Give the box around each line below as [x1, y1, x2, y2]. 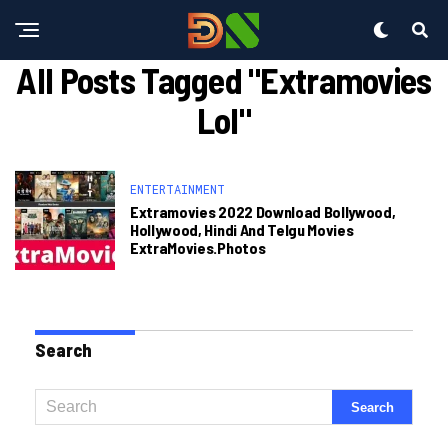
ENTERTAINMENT [130, 181, 225, 197]
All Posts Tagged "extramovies [16, 58, 432, 101]
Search [35, 339, 92, 361]
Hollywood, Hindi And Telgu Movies [130, 220, 354, 239]
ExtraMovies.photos [130, 238, 266, 257]
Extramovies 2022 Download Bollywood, [130, 202, 396, 221]
